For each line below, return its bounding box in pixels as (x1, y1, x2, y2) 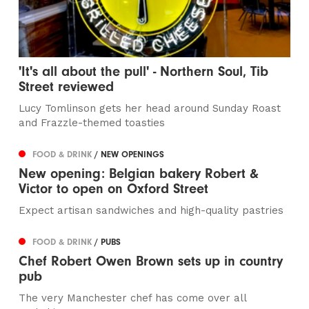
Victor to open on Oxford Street (19, 181, 209, 197)
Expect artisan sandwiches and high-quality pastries (19, 204, 284, 217)
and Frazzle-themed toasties (19, 117, 166, 130)
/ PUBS (94, 237, 121, 248)
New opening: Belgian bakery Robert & (19, 166, 259, 182)
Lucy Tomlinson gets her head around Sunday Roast (19, 102, 281, 115)
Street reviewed (19, 79, 114, 95)
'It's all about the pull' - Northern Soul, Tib (19, 63, 269, 80)
